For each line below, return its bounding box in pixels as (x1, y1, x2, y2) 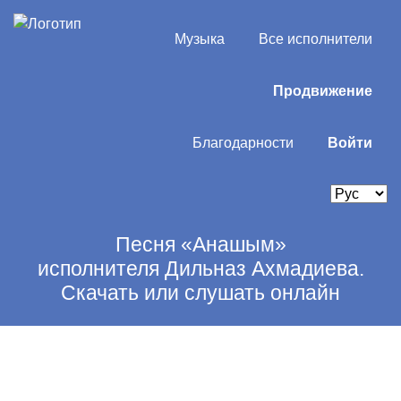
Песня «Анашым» (115, 233, 286, 256)
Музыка (174, 31, 225, 47)
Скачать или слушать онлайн (61, 281, 340, 304)
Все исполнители (258, 31, 372, 47)
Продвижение (272, 83, 372, 98)
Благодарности (192, 135, 294, 150)
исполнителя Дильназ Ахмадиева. (37, 257, 364, 280)
